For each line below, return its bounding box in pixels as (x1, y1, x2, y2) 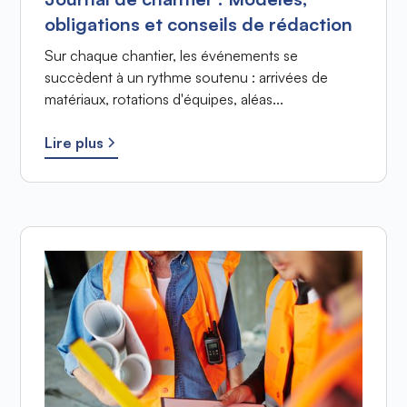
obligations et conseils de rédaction (44, 13, 352, 36)
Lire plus (44, 134, 104, 153)
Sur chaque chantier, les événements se (44, 46, 298, 65)
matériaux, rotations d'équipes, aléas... (44, 90, 283, 109)
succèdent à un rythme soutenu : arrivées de (44, 68, 328, 87)
